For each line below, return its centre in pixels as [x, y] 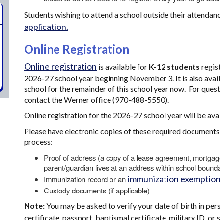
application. [46, 27]
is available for [123, 67]
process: [39, 142]
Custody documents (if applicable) [97, 190]
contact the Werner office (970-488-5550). [97, 99]
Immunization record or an [86, 179]
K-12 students [174, 67]
